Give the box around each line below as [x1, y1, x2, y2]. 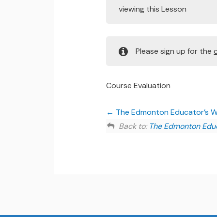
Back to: [118, 121, 149, 131]
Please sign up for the [136, 46, 214, 57]
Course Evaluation [106, 80, 170, 91]
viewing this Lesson [118, 4, 186, 15]
